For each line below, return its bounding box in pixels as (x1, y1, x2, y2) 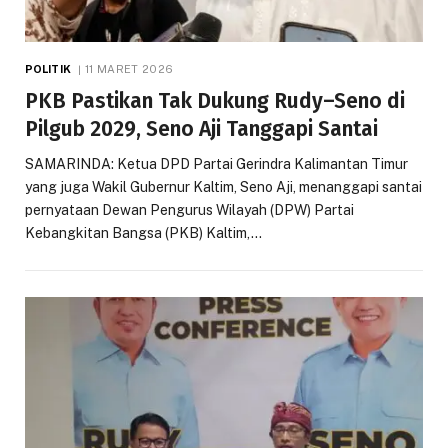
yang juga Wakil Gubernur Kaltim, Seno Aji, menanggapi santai (25, 178, 422, 195)
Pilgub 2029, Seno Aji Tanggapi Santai (25, 115, 378, 142)
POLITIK (25, 62, 71, 75)
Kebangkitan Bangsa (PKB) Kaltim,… (25, 224, 262, 241)
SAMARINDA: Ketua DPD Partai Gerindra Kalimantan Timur (25, 155, 408, 172)
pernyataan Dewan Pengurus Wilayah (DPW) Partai (25, 201, 354, 218)
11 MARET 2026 (85, 62, 174, 75)
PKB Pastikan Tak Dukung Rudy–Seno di (25, 87, 405, 114)
